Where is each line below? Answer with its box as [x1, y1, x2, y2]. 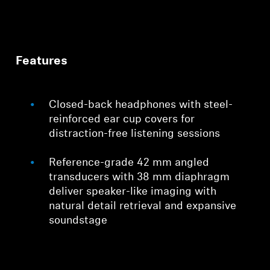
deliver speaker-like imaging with [49, 186, 217, 198]
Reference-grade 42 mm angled [49, 157, 210, 169]
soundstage [49, 215, 108, 227]
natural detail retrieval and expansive [49, 201, 237, 213]
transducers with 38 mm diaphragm [49, 172, 230, 184]
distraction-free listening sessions [49, 128, 221, 140]
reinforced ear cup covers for [49, 114, 195, 126]
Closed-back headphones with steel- [49, 99, 233, 111]
